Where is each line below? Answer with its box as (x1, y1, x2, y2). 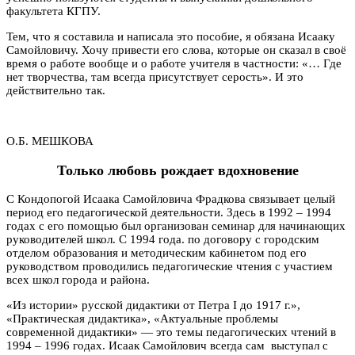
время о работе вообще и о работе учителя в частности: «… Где (6, 57, 342, 71)
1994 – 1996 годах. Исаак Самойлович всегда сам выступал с (6, 339, 328, 353)
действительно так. (6, 84, 105, 97)
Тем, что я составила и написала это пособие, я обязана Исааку (6, 30, 335, 44)
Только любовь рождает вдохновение (56, 162, 299, 178)
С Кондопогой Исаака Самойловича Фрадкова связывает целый (6, 193, 335, 206)
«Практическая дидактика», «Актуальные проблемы (6, 312, 278, 326)
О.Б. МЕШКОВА (6, 135, 94, 148)
